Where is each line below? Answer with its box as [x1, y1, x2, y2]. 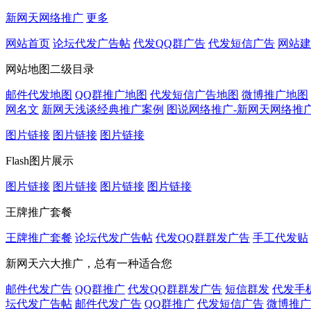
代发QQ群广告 [133, 37, 205, 49]
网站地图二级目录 [6, 63, 94, 75]
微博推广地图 [242, 89, 308, 101]
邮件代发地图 [6, 89, 72, 101]
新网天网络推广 [6, 12, 83, 24]
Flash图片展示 [6, 155, 74, 167]
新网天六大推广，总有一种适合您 [6, 258, 172, 269]
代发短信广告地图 [150, 89, 239, 101]
